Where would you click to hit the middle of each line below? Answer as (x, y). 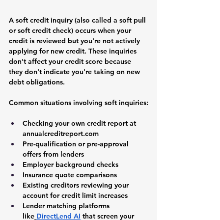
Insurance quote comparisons (70, 175)
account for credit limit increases (75, 195)
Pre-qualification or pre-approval (77, 144)
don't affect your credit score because (71, 61)
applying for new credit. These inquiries (74, 51)
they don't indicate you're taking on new (75, 71)
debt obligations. (37, 82)
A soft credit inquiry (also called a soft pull (78, 20)
